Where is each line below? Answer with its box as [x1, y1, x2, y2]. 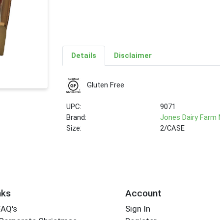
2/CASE [160, 124, 185, 133]
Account [125, 187, 162, 199]
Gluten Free [86, 81, 124, 90]
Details [71, 51, 96, 60]
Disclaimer [113, 51, 152, 60]
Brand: [66, 113, 87, 122]
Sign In [125, 204, 150, 214]
